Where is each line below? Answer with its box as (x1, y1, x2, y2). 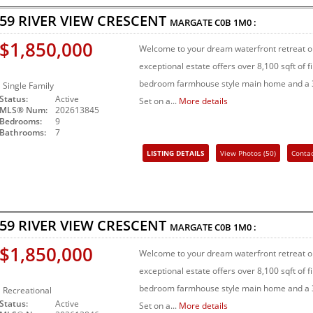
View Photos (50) (220, 148, 276, 159)
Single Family (3, 80, 54, 92)
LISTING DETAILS (147, 148, 205, 159)
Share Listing (220, 169, 263, 180)
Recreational (3, 284, 52, 297)
